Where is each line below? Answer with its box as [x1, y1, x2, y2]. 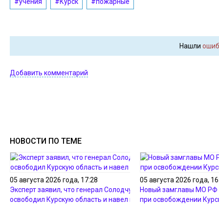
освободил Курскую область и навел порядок [10, 196, 157, 203]
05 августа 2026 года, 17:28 [10, 176, 98, 184]
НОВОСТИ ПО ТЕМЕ [10, 136, 82, 146]
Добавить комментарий [10, 69, 88, 77]
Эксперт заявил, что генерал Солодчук [10, 186, 135, 194]
